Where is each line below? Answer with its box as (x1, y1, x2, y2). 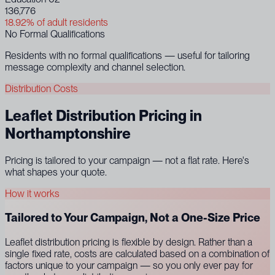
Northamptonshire (5, 124, 131, 142)
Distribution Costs (5, 82, 78, 95)
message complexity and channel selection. (5, 61, 185, 73)
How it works (5, 187, 60, 199)
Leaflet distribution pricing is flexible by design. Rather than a (5, 236, 252, 248)
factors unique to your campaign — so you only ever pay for (5, 260, 253, 271)
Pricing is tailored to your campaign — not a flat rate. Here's (5, 154, 249, 166)
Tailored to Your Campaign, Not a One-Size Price (5, 211, 260, 225)
